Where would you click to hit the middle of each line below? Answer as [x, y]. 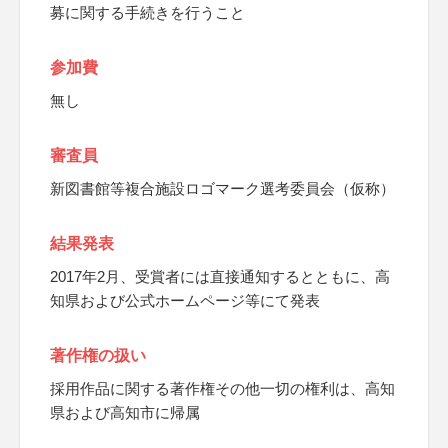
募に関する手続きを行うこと [147, 12]
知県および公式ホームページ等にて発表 [185, 300]
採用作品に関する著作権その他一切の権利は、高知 [222, 388]
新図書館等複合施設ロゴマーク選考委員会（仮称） [222, 188]
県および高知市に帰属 [125, 412]
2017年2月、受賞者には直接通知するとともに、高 [220, 276]
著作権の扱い [98, 355]
